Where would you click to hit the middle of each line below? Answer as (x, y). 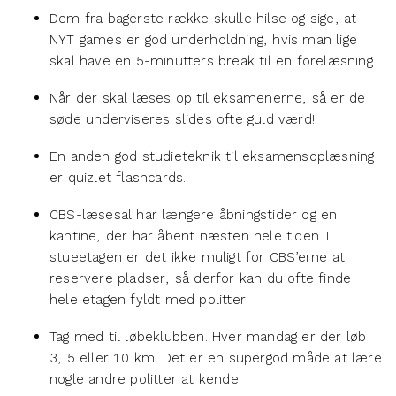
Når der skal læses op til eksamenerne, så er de (208, 98)
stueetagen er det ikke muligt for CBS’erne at (198, 257)
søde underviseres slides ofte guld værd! (182, 119)
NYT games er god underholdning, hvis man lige (204, 39)
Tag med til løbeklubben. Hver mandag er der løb (208, 336)
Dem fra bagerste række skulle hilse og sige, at (203, 18)
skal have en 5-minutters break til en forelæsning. (213, 61)
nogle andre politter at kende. (145, 379)
